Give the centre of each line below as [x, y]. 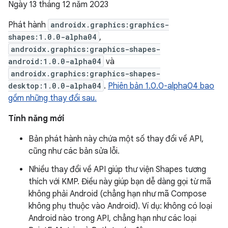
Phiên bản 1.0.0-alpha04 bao [161, 86]
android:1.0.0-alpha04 [55, 61]
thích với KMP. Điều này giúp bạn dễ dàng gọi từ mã [120, 182]
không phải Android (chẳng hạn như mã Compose [118, 194]
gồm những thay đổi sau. [52, 98]
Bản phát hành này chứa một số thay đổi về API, [116, 139]
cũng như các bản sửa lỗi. [74, 151]
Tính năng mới [36, 119]
